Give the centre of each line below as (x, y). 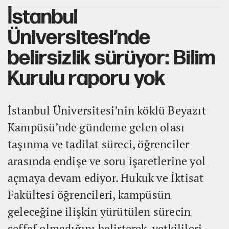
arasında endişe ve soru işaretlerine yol (107, 161)
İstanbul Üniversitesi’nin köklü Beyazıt (107, 110)
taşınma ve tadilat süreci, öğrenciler (99, 144)
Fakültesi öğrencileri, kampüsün (89, 195)
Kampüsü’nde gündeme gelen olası (96, 127)
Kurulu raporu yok (87, 79)
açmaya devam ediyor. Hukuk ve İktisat (106, 178)
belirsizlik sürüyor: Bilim (112, 59)
